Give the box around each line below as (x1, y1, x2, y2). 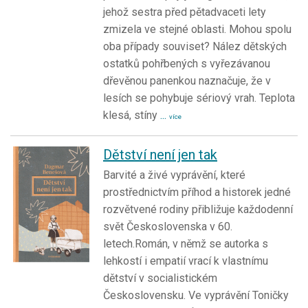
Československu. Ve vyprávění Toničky (103, 288, 289, 302)
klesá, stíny (103, 108, 160, 122)
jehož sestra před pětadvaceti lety (103, 5, 266, 19)
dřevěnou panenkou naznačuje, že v (103, 74, 271, 87)
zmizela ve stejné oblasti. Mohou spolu (103, 22, 291, 36)
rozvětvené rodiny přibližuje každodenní (103, 202, 293, 216)
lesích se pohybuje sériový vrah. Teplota (103, 91, 295, 104)
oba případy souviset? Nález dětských (103, 39, 287, 53)
